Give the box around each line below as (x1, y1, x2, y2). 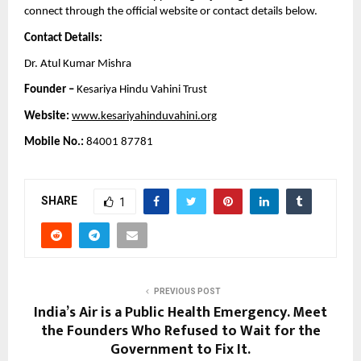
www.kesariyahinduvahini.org (72, 110, 217, 122)
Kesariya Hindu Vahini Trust (74, 84, 207, 97)
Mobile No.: (24, 136, 84, 149)
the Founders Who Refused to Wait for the (40, 319, 321, 344)
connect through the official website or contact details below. (24, 6, 317, 19)
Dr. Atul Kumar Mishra (24, 58, 131, 71)
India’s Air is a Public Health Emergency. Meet (34, 301, 327, 326)
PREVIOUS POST (153, 287, 221, 297)
